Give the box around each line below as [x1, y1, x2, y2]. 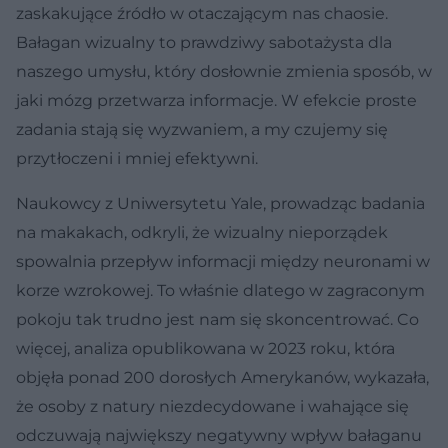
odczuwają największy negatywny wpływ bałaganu [16, 425, 422, 445]
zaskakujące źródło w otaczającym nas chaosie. [16, 3, 388, 23]
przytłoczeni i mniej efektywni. [16, 148, 258, 168]
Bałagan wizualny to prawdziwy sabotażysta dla [16, 32, 392, 52]
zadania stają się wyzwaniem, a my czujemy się [16, 119, 388, 139]
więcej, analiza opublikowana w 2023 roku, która [16, 338, 395, 358]
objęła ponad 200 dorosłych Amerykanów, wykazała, [16, 367, 429, 387]
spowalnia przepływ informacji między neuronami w [16, 251, 430, 271]
